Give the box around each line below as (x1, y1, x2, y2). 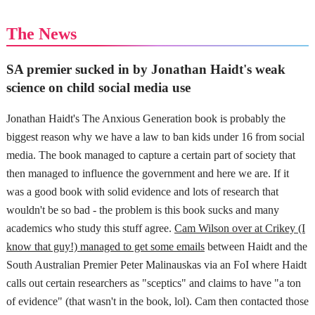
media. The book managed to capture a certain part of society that (6, 149, 295, 162)
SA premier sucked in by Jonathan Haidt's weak (6, 61, 285, 77)
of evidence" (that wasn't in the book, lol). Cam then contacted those (6, 295, 309, 308)
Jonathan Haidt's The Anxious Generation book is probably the (6, 112, 285, 125)
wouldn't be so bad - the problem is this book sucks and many (6, 204, 279, 217)
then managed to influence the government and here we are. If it (6, 167, 289, 180)
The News (6, 24, 77, 43)
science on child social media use (6, 79, 191, 95)
